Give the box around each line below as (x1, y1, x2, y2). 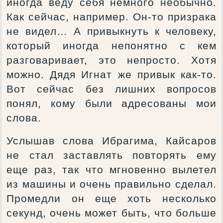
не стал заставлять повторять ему (6, 149, 217, 161)
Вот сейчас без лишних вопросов (6, 83, 217, 95)
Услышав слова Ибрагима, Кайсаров (6, 135, 217, 146)
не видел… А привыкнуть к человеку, (6, 25, 217, 37)
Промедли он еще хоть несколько (6, 193, 217, 204)
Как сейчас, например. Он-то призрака (6, 11, 217, 22)
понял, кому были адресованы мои (6, 98, 217, 109)
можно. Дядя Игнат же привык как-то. (6, 69, 217, 80)
